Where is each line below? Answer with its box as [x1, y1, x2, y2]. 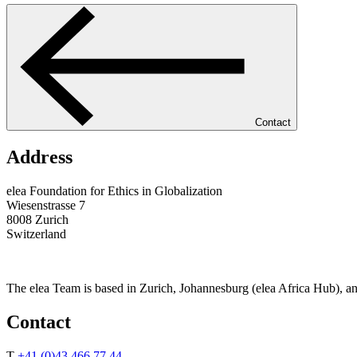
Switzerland [6, 226, 66, 241]
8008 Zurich [6, 212, 69, 226]
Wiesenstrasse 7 [6, 198, 85, 212]
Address [6, 146, 73, 167]
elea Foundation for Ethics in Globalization [6, 183, 222, 198]
